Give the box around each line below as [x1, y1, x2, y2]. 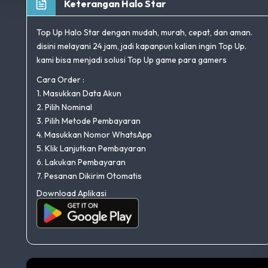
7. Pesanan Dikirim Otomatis [36, 170, 142, 181]
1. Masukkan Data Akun [36, 87, 121, 99]
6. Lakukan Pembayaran [36, 156, 126, 167]
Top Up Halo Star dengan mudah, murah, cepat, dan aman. [36, 27, 252, 38]
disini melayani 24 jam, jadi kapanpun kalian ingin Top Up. [36, 41, 246, 51]
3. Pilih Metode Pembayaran [36, 115, 141, 126]
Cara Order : [36, 74, 84, 85]
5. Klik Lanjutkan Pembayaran [36, 142, 146, 154]
